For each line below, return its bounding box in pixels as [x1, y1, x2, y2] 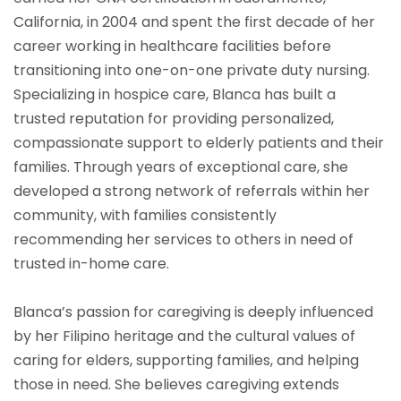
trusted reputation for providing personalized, [13, 108, 334, 130]
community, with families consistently [13, 205, 277, 226]
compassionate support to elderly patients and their [13, 132, 384, 154]
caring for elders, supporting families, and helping [13, 350, 359, 371]
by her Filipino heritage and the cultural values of [13, 326, 355, 347]
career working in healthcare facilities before [13, 36, 331, 57]
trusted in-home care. [13, 253, 169, 275]
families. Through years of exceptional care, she [13, 157, 348, 178]
